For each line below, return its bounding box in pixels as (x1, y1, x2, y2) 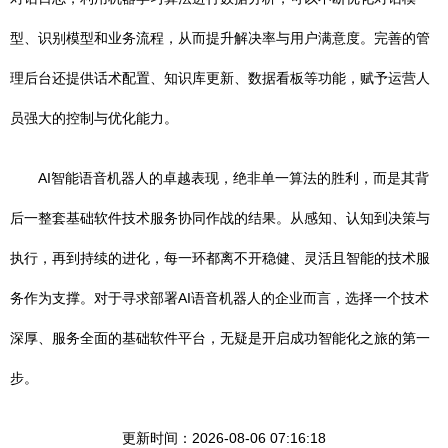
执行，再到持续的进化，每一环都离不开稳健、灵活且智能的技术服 (10, 250, 430, 266)
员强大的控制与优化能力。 (10, 110, 178, 126)
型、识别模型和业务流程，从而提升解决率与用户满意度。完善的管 (10, 30, 430, 46)
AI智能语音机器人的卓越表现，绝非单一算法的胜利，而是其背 (38, 170, 429, 186)
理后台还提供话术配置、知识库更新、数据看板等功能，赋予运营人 (10, 70, 430, 86)
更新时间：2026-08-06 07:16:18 (122, 430, 326, 446)
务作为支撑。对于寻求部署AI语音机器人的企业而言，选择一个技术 (10, 290, 429, 306)
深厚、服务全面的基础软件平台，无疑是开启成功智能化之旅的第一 (10, 330, 430, 346)
